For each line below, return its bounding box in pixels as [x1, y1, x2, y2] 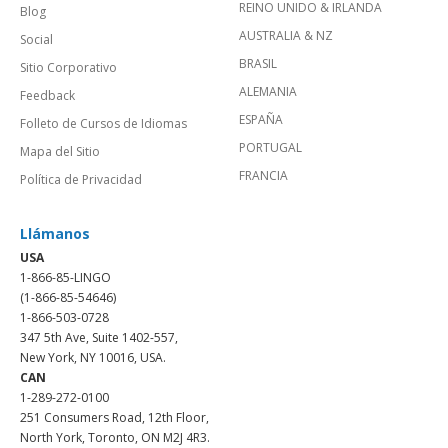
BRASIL [239, 54, 277, 72]
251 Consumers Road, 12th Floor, [20, 408, 209, 426]
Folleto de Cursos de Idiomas [20, 114, 187, 132]
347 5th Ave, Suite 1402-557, [20, 328, 178, 346]
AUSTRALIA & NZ [239, 26, 333, 44]
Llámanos [20, 223, 90, 243]
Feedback [20, 86, 75, 104]
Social [20, 30, 53, 48]
